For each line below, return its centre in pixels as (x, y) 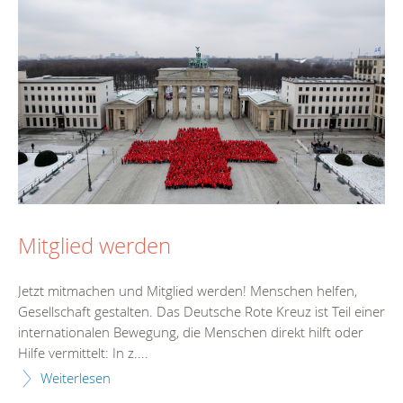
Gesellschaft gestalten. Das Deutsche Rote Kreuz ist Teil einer (201, 312)
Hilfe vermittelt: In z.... (83, 353)
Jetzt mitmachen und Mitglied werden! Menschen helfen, (188, 291)
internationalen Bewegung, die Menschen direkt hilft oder (191, 332)
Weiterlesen (76, 378)
